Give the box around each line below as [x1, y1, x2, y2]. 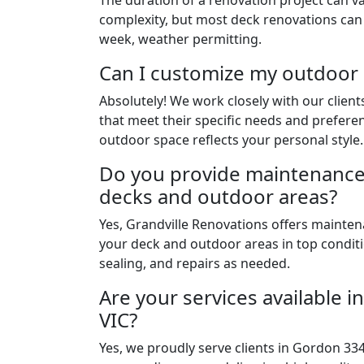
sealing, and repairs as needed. [99, 254, 290, 272]
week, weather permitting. [99, 30, 262, 48]
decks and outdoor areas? [99, 183, 337, 210]
